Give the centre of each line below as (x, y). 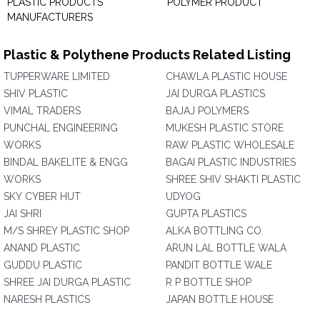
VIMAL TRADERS (42, 111)
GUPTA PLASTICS (206, 214)
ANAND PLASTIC (42, 248)
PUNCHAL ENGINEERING (61, 128)
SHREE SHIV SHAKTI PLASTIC (233, 179)
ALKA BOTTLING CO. (215, 231)
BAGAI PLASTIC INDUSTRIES (231, 162)
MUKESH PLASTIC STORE (225, 128)
